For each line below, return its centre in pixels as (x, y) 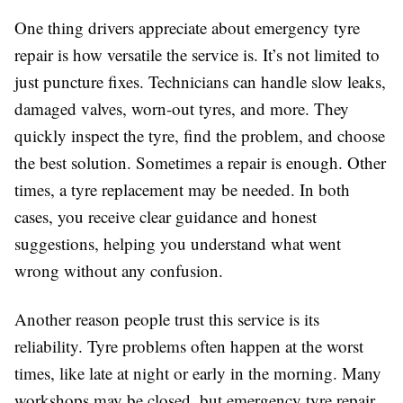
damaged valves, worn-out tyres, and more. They (182, 109)
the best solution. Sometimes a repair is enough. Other (200, 163)
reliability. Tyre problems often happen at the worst (189, 346)
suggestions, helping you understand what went (178, 244)
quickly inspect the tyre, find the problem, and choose (200, 136)
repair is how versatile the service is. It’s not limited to (197, 55)
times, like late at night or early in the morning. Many (198, 373)
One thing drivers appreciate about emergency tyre (187, 28)
